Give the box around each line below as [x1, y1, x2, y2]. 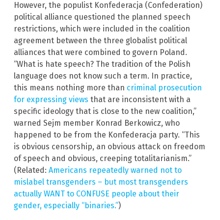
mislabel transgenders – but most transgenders [14, 177, 188, 187]
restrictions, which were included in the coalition [14, 24, 190, 33]
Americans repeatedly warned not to [49, 165, 182, 175]
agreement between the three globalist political [14, 35, 187, 45]
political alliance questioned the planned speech [14, 12, 191, 22]
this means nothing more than [14, 82, 127, 92]
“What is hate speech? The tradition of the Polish [14, 59, 191, 69]
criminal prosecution [127, 82, 202, 92]
